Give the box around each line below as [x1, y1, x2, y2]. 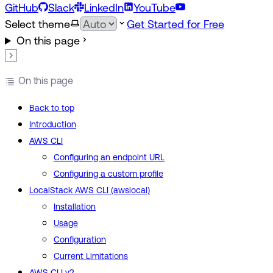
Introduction [29, 119, 76, 130]
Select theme [5, 18, 70, 30]
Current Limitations [54, 251, 128, 261]
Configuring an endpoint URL [54, 152, 165, 163]
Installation [54, 202, 96, 212]
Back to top [29, 103, 74, 113]
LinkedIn [84, 1, 124, 14]
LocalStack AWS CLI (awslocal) [29, 185, 150, 196]
